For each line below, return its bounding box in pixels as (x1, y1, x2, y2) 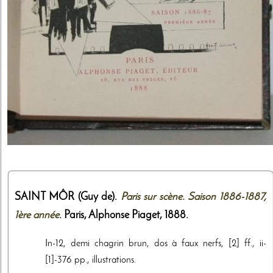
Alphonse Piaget (88, 210, 160, 221)
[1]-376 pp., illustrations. (45, 255, 136, 266)
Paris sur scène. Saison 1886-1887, (120, 192, 266, 203)
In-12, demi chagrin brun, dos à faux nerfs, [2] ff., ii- (45, 239, 266, 249)
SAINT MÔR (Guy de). (15, 192, 121, 203)
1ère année (15, 210, 59, 221)
